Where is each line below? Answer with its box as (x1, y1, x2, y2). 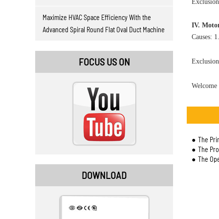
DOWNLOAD (82, 169, 127, 181)
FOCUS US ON (78, 56, 130, 67)
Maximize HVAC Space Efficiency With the (43, 13, 151, 22)
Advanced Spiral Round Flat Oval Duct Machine (43, 25, 165, 34)
